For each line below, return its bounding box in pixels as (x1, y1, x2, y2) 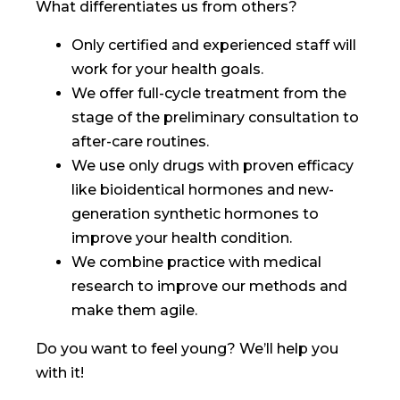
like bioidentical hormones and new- (71, 180, 334, 198)
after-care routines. (71, 132, 209, 150)
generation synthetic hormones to (71, 204, 319, 222)
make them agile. (71, 301, 197, 319)
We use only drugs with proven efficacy (71, 156, 354, 174)
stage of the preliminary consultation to (71, 108, 359, 126)
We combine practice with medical (71, 253, 321, 271)
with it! (36, 363, 84, 381)
